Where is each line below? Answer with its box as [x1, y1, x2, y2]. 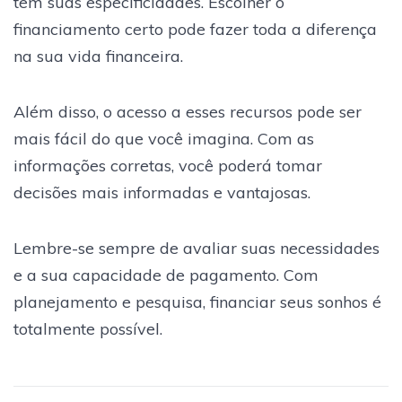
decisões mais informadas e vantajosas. [13, 182, 310, 204]
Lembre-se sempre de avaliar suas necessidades [13, 238, 380, 259]
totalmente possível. [13, 319, 162, 340]
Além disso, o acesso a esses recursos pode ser [13, 101, 362, 123]
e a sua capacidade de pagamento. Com [13, 265, 319, 286]
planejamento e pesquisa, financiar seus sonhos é [13, 292, 381, 313]
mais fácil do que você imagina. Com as [13, 128, 314, 150]
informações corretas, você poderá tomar [13, 155, 322, 177]
